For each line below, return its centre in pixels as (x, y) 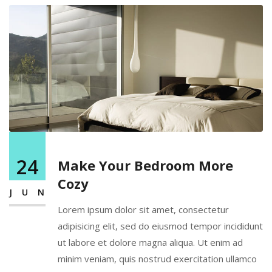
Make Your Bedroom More (145, 165)
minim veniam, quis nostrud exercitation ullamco (157, 259)
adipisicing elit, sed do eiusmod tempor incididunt (160, 226)
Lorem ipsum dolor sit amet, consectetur (143, 210)
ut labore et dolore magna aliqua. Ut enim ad (150, 243)
